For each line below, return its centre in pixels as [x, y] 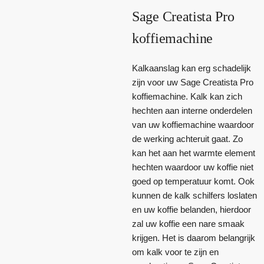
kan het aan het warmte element [194, 153]
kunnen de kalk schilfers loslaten [194, 196]
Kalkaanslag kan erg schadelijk [192, 68]
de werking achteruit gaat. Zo [187, 139]
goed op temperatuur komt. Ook [193, 181]
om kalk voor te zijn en [175, 252]
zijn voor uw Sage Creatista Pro [193, 82]
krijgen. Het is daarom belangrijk [194, 238]
